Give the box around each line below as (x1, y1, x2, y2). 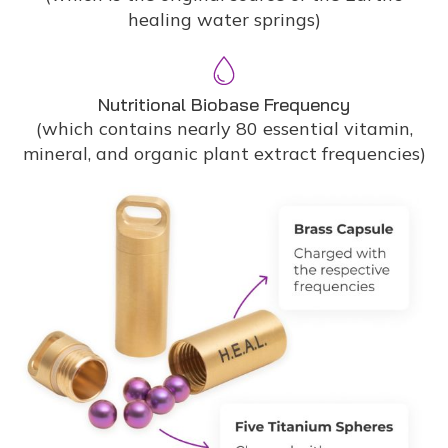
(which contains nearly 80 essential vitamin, (35, 117, 413, 141)
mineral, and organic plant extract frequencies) (22, 142, 426, 166)
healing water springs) (127, 8, 321, 32)
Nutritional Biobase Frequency (98, 93, 350, 117)
